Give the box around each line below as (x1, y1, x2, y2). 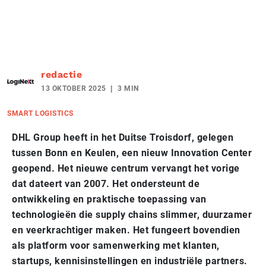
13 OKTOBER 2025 (41, 84, 106, 93)
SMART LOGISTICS (7, 109, 74, 118)
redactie (41, 69, 82, 81)
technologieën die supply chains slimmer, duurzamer (12, 209, 252, 221)
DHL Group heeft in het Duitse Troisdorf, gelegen (12, 132, 233, 144)
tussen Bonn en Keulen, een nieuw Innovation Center (12, 147, 252, 159)
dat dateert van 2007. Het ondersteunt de (12, 178, 199, 190)
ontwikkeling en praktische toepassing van (12, 194, 207, 205)
